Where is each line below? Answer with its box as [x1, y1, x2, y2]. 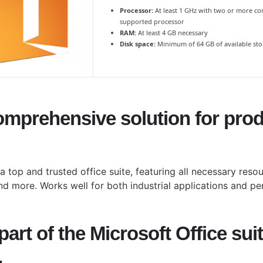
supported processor [120, 17, 184, 26]
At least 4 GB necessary [136, 28, 208, 37]
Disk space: [120, 39, 156, 48]
